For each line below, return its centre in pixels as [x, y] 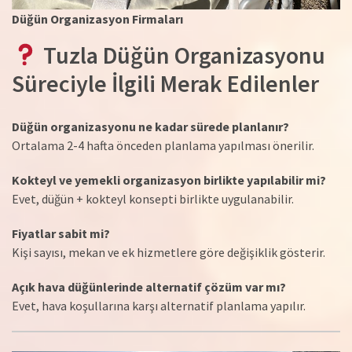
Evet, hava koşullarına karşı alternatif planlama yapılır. [159, 305]
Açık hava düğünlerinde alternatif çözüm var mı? [149, 286]
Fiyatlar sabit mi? [61, 233]
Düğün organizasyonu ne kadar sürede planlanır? [150, 126]
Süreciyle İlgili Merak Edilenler [165, 83]
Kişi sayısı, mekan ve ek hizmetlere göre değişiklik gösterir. [169, 252]
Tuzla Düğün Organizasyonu [182, 55]
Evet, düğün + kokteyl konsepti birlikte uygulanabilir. [153, 198]
